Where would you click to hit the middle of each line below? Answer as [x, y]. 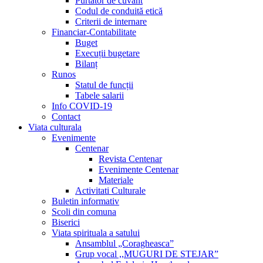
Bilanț [86, 64]
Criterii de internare [111, 21]
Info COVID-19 [82, 106]
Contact [66, 117]
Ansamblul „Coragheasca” [124, 243]
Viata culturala [55, 127]
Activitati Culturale [110, 190]
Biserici [66, 222]
